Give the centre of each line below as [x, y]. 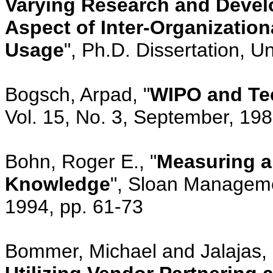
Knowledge [58, 184]
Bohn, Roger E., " [81, 161]
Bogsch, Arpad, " [77, 94]
